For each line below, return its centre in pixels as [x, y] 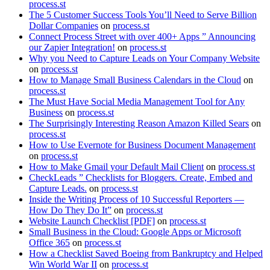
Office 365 [49, 242]
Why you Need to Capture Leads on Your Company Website [144, 58]
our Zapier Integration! [72, 47]
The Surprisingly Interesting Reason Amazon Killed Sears [139, 123]
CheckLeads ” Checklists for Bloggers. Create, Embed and [141, 177]
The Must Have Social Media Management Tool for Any [137, 101]
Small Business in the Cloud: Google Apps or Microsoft [135, 231]
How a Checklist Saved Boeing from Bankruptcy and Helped [146, 253]
